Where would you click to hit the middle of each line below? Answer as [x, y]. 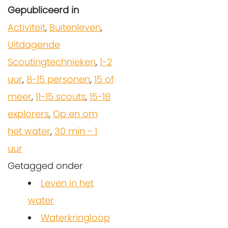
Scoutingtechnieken [52, 62]
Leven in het [67, 183]
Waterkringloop [75, 217]
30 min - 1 [76, 131]
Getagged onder [45, 165]
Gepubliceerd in [43, 10]
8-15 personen [58, 79]
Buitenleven [75, 27]
